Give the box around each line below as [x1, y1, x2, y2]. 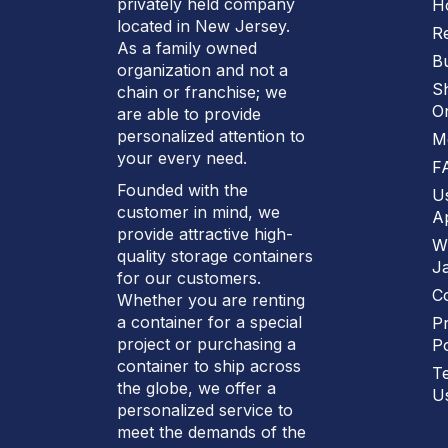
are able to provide [117, 104, 261, 124]
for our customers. [117, 268, 261, 288]
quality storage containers [117, 246, 313, 266]
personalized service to [117, 400, 293, 420]
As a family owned [117, 38, 257, 58]
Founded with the [117, 180, 248, 200]
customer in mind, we [117, 202, 280, 222]
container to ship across [117, 356, 301, 376]
